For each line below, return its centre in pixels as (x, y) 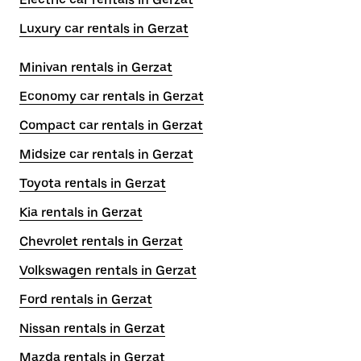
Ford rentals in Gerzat (86, 299)
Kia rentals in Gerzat (81, 212)
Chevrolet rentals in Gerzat (101, 241)
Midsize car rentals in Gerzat (106, 154)
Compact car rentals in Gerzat (111, 125)
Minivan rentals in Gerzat (96, 67)
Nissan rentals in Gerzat (92, 328)
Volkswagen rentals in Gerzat (108, 270)
